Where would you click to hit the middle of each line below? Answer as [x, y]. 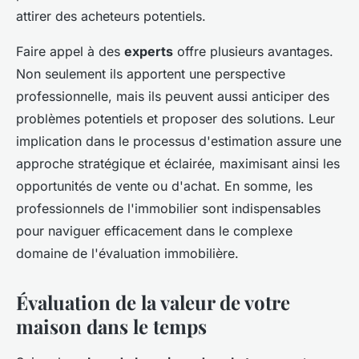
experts [149, 52]
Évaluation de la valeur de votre [153, 303]
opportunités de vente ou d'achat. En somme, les [164, 186]
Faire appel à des [70, 52]
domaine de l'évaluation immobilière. [127, 254]
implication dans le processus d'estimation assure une [179, 141]
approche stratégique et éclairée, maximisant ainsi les [178, 164]
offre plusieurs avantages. [253, 52]
